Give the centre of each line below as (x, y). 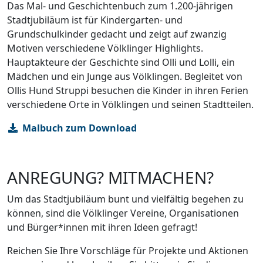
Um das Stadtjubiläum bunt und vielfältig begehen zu (125, 199)
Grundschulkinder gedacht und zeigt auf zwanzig (117, 34)
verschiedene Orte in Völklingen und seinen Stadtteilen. (130, 105)
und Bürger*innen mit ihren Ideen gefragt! (102, 227)
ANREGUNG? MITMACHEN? (110, 178)
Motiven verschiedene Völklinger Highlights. (105, 48)
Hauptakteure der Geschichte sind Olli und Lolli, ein (121, 63)
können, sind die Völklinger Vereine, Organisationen (123, 213)
